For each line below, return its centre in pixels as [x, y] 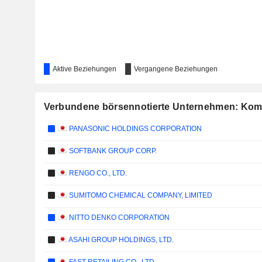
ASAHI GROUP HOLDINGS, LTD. [120, 240]
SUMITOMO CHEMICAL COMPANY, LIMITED [140, 195]
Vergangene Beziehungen [175, 69]
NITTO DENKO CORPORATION [118, 218]
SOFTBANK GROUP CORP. [112, 151]
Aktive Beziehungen [84, 69]
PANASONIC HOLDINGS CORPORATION [135, 129]
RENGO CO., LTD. [97, 173]
